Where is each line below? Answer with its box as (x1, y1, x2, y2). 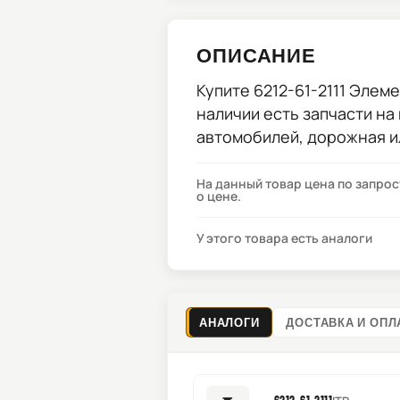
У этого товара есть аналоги (196, 229, 372, 246)
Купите (196, 79, 254, 101)
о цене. (196, 187, 241, 204)
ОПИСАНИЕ (196, 43, 317, 66)
